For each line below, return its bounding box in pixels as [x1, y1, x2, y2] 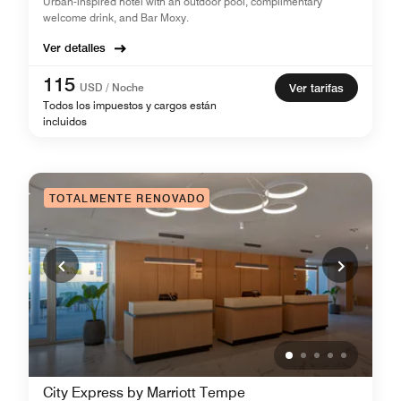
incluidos [43, 115, 87, 128]
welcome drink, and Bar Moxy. [43, 11, 189, 24]
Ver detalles [43, 40, 106, 55]
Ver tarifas [289, 81, 344, 95]
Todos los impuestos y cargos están [43, 98, 217, 112]
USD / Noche [80, 81, 144, 94]
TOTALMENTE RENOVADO [49, 192, 206, 205]
